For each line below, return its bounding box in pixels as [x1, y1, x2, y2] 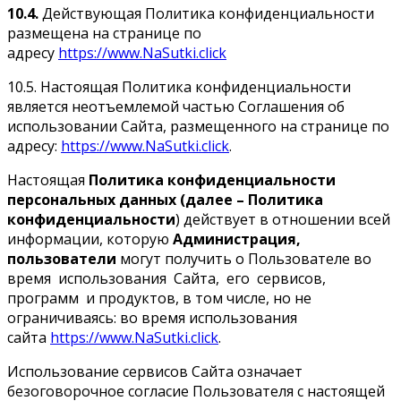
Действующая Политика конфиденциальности [38, 3, 374, 23]
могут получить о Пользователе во [116, 248, 375, 269]
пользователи [7, 248, 116, 269]
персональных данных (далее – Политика [7, 189, 323, 209]
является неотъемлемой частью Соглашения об [7, 96, 345, 116]
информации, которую [7, 228, 173, 249]
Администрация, [173, 228, 301, 249]
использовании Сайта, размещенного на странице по [7, 115, 389, 136]
